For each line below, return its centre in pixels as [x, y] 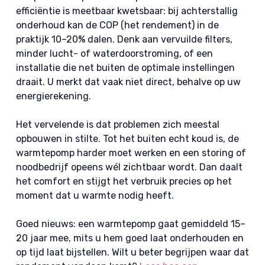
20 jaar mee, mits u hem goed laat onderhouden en [130, 238]
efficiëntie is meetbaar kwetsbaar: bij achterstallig [127, 11]
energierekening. [53, 96]
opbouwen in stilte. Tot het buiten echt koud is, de [127, 139]
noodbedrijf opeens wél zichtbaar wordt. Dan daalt [129, 167]
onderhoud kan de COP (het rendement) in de [117, 25]
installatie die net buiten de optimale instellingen [125, 68]
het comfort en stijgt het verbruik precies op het [124, 181]
